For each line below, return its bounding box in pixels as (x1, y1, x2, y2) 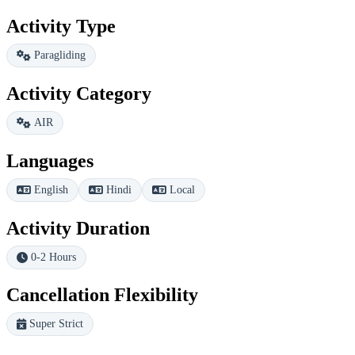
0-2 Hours (31, 250, 76, 263)
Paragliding (34, 48, 86, 61)
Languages (6, 150, 94, 171)
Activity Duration (6, 217, 150, 239)
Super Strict (29, 318, 83, 330)
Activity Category (6, 82, 151, 104)
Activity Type (6, 15, 116, 36)
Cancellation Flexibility (6, 284, 198, 306)
